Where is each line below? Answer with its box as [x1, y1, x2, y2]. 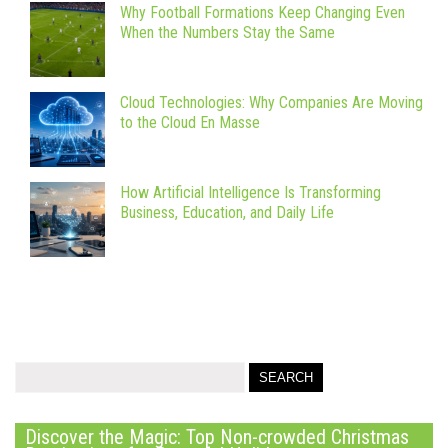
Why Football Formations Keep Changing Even [120, 2, 405, 22]
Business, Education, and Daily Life [120, 202, 334, 222]
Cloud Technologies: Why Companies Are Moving [120, 92, 423, 112]
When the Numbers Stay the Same [120, 22, 335, 42]
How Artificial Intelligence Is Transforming [120, 182, 381, 202]
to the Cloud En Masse [120, 112, 260, 132]
